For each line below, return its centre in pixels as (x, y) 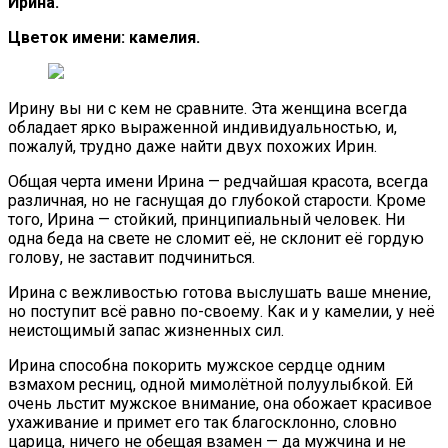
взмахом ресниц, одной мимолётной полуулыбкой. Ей (210, 384)
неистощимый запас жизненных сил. (146, 330)
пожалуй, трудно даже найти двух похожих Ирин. (192, 146)
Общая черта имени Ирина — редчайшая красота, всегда (218, 181)
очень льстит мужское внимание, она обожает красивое (220, 403)
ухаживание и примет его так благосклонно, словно (202, 422)
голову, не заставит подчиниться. (131, 257)
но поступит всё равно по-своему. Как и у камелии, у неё (221, 311)
